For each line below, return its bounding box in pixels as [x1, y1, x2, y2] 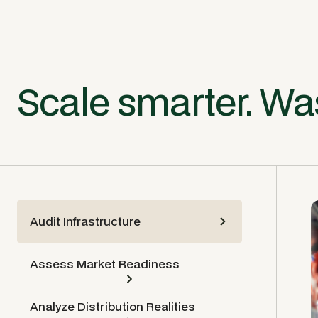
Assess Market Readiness [30, 256, 180, 273]
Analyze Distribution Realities [30, 298, 195, 315]
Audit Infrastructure [30, 213, 141, 230]
